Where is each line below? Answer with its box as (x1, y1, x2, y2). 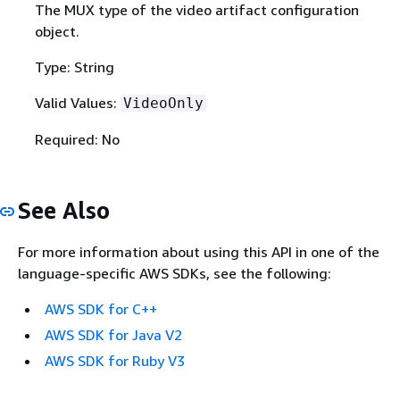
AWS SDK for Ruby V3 (45, 352, 185, 371)
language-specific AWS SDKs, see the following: (18, 264, 331, 283)
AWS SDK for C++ (45, 300, 157, 319)
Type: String (34, 57, 114, 76)
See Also (18, 196, 110, 224)
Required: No (34, 129, 120, 148)
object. (34, 21, 79, 40)
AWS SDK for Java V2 (45, 326, 182, 345)
